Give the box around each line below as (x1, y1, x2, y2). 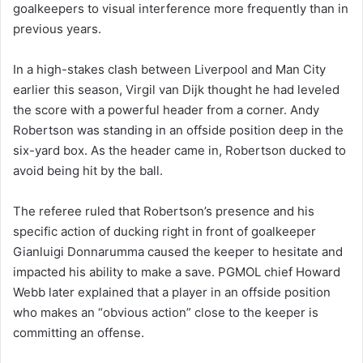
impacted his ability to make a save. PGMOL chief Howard (13, 263, 340, 280)
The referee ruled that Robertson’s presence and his (13, 203, 314, 219)
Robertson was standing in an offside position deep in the (13, 122, 344, 138)
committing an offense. (13, 324, 144, 340)
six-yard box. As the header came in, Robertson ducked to (13, 142, 346, 158)
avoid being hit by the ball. (13, 162, 163, 178)
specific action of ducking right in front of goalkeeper (13, 223, 316, 239)
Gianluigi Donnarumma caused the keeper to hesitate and (13, 243, 343, 259)
